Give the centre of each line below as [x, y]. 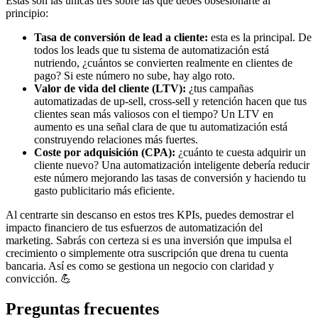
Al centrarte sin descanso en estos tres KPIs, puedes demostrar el [150, 215]
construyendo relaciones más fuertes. [116, 140]
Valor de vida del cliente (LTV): [110, 89]
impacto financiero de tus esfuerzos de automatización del [134, 228]
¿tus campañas [220, 89]
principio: [27, 13]
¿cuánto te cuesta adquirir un [241, 153]
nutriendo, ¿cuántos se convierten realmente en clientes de [163, 63]
